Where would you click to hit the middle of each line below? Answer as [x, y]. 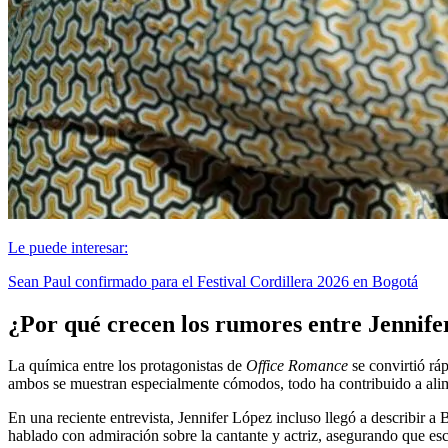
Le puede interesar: [68, 247]
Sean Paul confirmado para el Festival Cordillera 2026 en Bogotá [213, 281]
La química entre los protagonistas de [127, 366]
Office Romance [297, 366]
